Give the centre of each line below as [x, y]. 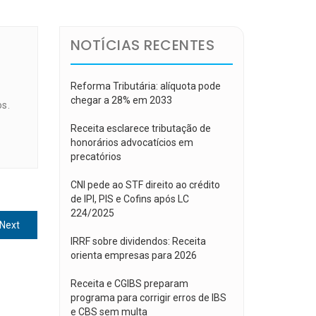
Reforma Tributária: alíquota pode [145, 86]
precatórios [96, 157]
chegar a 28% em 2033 [121, 100]
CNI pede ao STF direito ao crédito [145, 185]
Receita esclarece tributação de [140, 128]
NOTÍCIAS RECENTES [142, 45]
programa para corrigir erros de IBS [148, 298]
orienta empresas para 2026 [133, 255]
